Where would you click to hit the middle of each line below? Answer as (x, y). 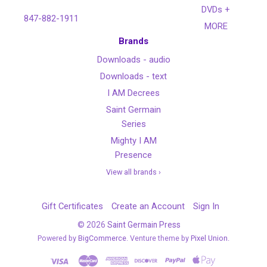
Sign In (206, 207)
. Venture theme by (159, 238)
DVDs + (216, 10)
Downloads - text (133, 77)
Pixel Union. (210, 238)
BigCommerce (102, 238)
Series (133, 124)
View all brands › (133, 172)
